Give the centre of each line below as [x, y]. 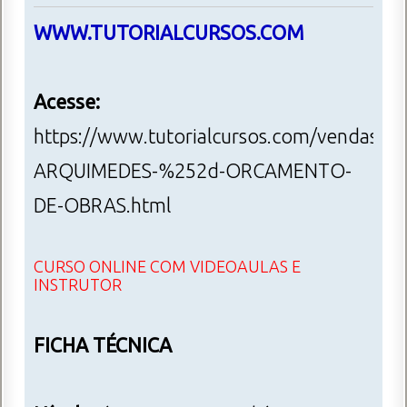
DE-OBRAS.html [102, 206]
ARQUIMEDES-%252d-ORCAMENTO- [193, 171]
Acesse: [67, 102]
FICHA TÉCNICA [103, 346]
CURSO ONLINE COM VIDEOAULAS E [167, 267]
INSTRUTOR [78, 285]
